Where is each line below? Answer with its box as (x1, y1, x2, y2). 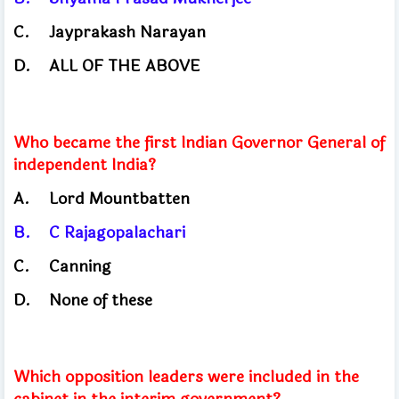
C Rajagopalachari (49, 219, 190, 245)
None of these (49, 287, 152, 313)
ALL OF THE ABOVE (49, 53, 200, 78)
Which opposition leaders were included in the (13, 363, 359, 389)
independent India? (13, 151, 160, 177)
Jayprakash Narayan (49, 19, 210, 45)
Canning (49, 253, 116, 279)
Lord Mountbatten (49, 185, 194, 211)
